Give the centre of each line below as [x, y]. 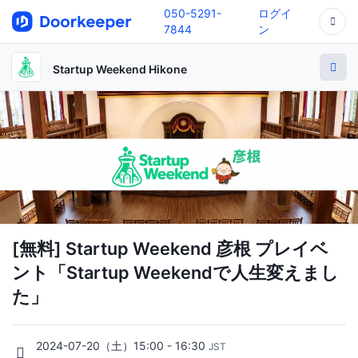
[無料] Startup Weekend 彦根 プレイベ [170, 248]
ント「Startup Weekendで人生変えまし [175, 272]
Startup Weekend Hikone [120, 69]
